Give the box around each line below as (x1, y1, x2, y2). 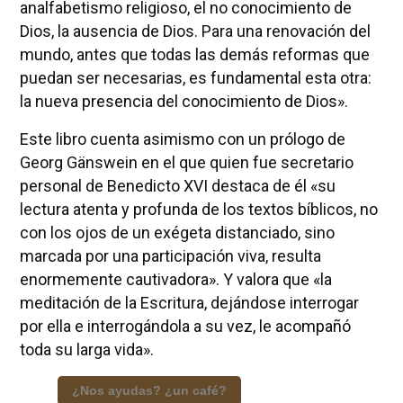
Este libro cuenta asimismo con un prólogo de (19, 129, 345, 148)
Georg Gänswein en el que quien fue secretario (19, 152, 354, 172)
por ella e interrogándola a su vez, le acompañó (19, 316, 351, 336)
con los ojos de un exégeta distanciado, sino (19, 222, 335, 242)
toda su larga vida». (19, 339, 154, 359)
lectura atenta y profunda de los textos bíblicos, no (19, 199, 378, 219)
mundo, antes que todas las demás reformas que (19, 44, 370, 64)
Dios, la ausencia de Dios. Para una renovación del (19, 21, 371, 40)
